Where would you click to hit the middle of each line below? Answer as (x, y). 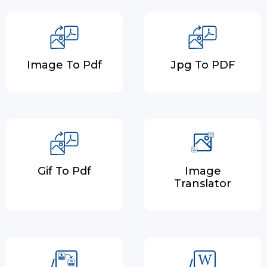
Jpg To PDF (203, 65)
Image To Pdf (64, 65)
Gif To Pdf (64, 171)
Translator (203, 184)
